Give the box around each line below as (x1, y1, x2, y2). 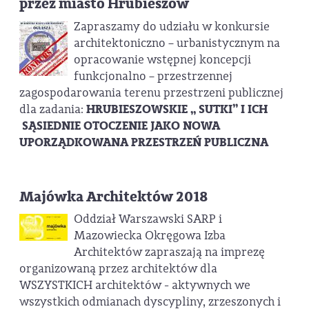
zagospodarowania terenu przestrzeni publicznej (19, 84, 283, 101)
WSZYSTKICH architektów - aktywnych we (19, 277, 250, 293)
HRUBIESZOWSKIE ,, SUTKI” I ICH (86, 101, 268, 117)
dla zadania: (19, 101, 86, 117)
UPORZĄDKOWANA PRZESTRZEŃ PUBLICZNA (19, 134, 268, 150)
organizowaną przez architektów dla (19, 260, 217, 277)
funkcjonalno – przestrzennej (73, 68, 232, 84)
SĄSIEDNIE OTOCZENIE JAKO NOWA (19, 117, 220, 134)
